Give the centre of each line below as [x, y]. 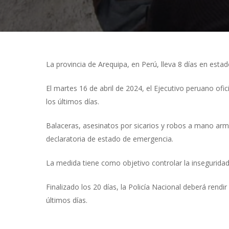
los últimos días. [73, 101]
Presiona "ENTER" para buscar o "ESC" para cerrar [130, 81]
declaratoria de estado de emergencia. [110, 139]
